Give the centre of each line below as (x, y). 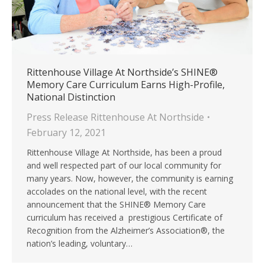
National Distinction (71, 97)
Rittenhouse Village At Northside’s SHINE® (122, 72)
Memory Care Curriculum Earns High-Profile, (126, 85)
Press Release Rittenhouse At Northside (115, 117)
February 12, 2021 (66, 133)
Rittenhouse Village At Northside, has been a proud (124, 153)
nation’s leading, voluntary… (80, 244)
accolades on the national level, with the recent (117, 192)
